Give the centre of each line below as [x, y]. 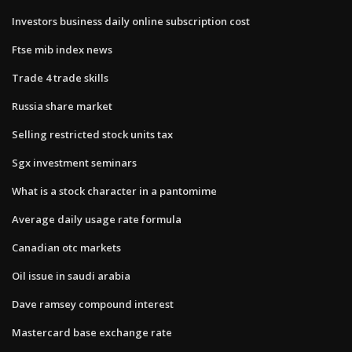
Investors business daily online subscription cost [131, 21]
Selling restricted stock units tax [92, 134]
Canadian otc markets [66, 247]
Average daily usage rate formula [97, 219]
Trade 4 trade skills [60, 77]
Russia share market [62, 106]
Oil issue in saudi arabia [71, 275]
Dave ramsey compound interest [93, 304]
